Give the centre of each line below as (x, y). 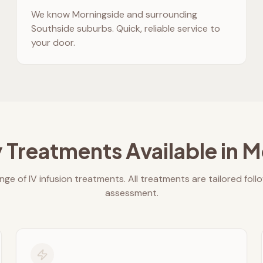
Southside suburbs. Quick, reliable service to (126, 28)
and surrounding (161, 14)
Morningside (99, 14)
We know (52, 14)
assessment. (131, 193)
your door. (53, 43)
